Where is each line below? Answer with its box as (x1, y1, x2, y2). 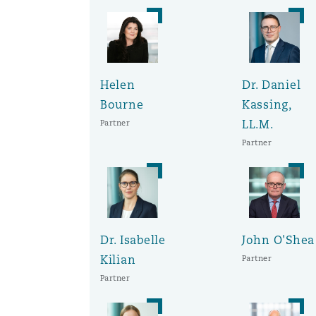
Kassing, (241, 97, 291, 112)
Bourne (99, 97, 144, 112)
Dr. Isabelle (99, 233, 166, 248)
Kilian (99, 253, 136, 267)
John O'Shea (241, 233, 315, 248)
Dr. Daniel (241, 78, 301, 92)
